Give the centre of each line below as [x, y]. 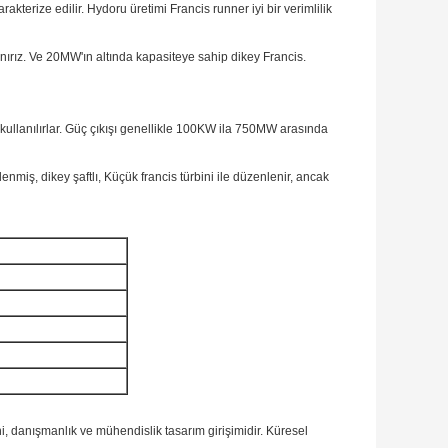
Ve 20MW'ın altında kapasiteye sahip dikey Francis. [167, 57]
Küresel [287, 431]
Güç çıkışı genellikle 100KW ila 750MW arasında [196, 129]
